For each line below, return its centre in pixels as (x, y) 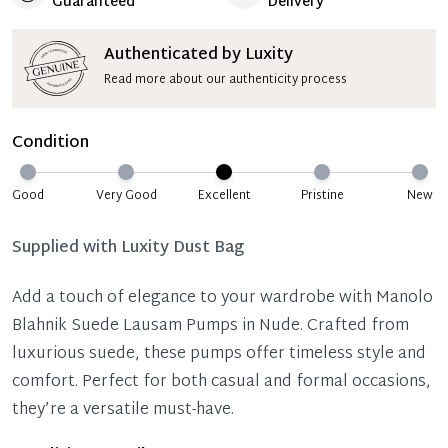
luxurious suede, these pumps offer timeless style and (219, 354)
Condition (50, 143)
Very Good (126, 195)
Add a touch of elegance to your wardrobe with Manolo (222, 298)
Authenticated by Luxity (198, 56)
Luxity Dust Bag (182, 248)
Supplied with (66, 248)
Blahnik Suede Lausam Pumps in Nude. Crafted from (210, 326)
